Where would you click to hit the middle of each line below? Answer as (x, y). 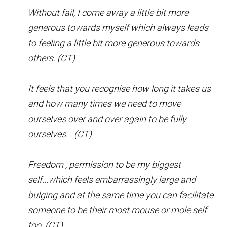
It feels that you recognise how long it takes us (119, 88)
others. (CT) (51, 58)
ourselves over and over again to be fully (107, 119)
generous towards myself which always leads (118, 27)
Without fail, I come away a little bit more (108, 12)
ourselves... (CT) (60, 134)
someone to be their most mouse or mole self (117, 210)
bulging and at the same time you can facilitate (121, 195)
